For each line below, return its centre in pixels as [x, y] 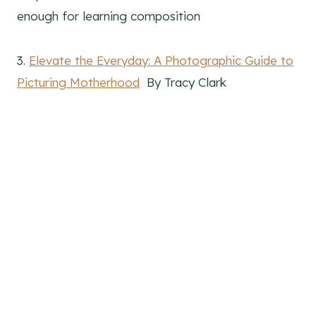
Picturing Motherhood [78, 83]
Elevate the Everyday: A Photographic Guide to [161, 61]
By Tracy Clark [183, 83]
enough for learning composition [109, 16]
